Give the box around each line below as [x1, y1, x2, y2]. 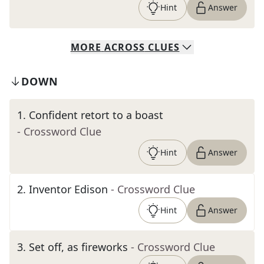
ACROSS [104, 41, 145, 54]
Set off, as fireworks [29, 240, 128, 254]
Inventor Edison [29, 182, 108, 196]
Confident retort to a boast [29, 108, 163, 122]
